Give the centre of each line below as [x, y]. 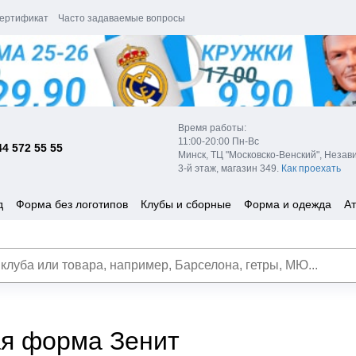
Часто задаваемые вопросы [122, 18]
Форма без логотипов [72, 204]
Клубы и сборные [186, 204]
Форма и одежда [288, 204]
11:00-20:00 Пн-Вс [219, 141]
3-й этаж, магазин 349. [230, 168]
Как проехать [311, 168]
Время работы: [212, 128]
